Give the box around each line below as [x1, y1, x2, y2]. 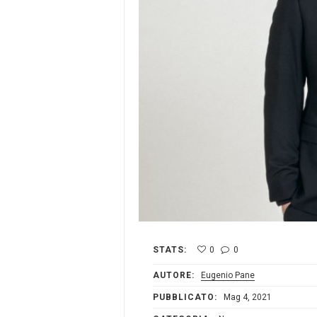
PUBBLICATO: [153, 292, 217, 303]
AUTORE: [153, 270, 195, 281]
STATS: [153, 245, 187, 255]
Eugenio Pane [201, 270, 255, 281]
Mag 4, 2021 [221, 292, 272, 303]
